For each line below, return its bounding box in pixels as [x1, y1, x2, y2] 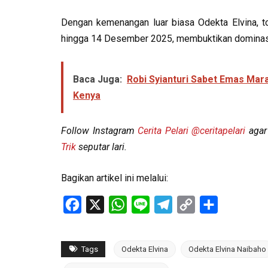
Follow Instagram [61, 125, 138, 136]
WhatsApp [127, 199, 170, 210]
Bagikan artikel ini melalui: [61, 172, 168, 184]
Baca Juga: [73, 74, 122, 85]
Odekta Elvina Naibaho [188, 245, 267, 254]
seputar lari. [76, 141, 127, 153]
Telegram [172, 199, 211, 210]
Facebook [81, 199, 123, 210]
